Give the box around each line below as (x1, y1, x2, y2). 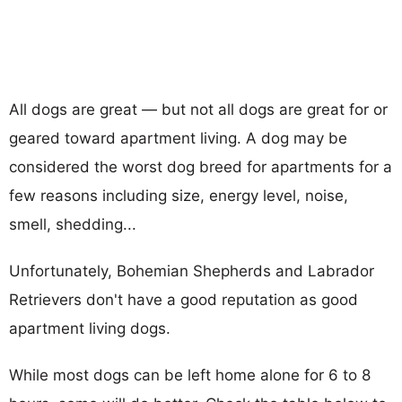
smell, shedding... (9, 214, 136, 233)
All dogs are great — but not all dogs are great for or (9, 100, 388, 118)
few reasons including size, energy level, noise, (9, 186, 348, 205)
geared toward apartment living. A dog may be (9, 128, 347, 147)
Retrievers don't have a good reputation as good (9, 290, 358, 309)
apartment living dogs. (9, 319, 170, 337)
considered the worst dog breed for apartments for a (9, 157, 392, 176)
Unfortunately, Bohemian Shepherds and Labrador (9, 261, 374, 280)
